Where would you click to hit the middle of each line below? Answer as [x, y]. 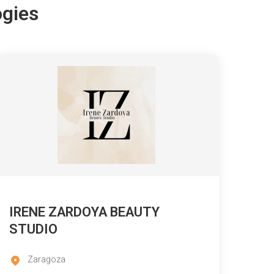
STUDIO [33, 229]
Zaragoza [46, 260]
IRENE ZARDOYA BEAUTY [84, 212]
